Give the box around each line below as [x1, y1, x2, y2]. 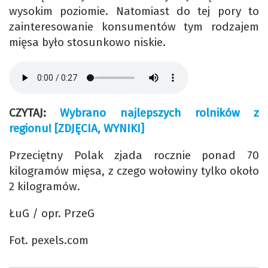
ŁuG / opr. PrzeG [9, 206, 95, 221]
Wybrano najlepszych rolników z [60, 106, 259, 120]
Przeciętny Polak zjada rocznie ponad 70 [9, 148, 259, 163]
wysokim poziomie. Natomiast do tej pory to [9, 4, 259, 19]
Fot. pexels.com [9, 233, 89, 248]
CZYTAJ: [9, 106, 60, 120]
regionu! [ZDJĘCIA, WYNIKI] [9, 121, 144, 136]
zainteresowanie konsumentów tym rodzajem [9, 20, 259, 34]
